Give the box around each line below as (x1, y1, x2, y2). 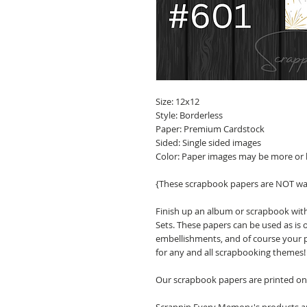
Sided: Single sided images (156, 136, 261, 149)
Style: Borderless (156, 109, 223, 121)
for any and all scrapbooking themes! (156, 246, 306, 258)
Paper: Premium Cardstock (156, 123, 265, 135)
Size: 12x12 (156, 95, 199, 108)
